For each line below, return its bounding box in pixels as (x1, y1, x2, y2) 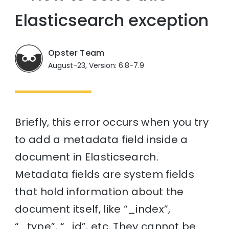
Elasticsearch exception (15, 9, 209, 32)
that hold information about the (15, 184, 184, 199)
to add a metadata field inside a (15, 132, 188, 147)
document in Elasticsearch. (15, 149, 158, 164)
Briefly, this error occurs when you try (15, 114, 209, 129)
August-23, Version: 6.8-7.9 (48, 60, 145, 71)
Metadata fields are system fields (15, 167, 195, 181)
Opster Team (48, 47, 105, 59)
